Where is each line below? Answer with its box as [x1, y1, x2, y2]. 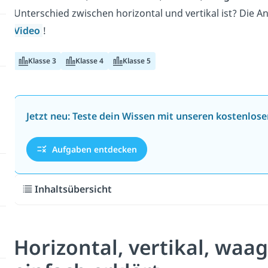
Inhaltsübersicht [35, 182, 112, 196]
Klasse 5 [122, 56, 151, 66]
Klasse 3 [28, 56, 56, 66]
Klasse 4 [75, 56, 103, 66]
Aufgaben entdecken [49, 143, 137, 155]
